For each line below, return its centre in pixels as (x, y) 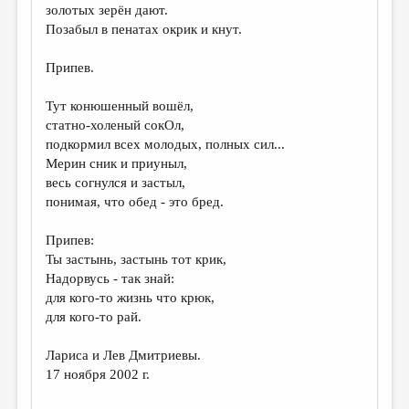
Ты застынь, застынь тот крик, (136, 259)
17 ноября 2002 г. (98, 374)
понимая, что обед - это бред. (135, 202)
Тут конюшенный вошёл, (120, 106)
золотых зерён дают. (107, 10)
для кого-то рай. (94, 317)
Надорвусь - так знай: (110, 278)
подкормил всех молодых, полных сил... (166, 144)
